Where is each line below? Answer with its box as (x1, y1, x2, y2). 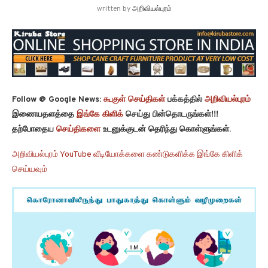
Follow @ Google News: (12, 94, 103, 105)
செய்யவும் (12, 164, 47, 175)
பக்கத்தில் (165, 94, 205, 105)
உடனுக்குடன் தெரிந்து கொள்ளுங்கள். (100, 124, 231, 135)
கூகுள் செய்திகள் (103, 94, 165, 105)
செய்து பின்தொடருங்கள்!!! (123, 109, 218, 120)
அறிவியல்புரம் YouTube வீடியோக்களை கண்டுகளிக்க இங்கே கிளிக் (12, 149, 243, 160)
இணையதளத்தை (12, 109, 77, 120)
